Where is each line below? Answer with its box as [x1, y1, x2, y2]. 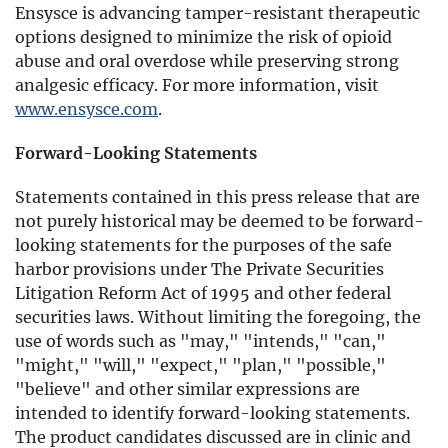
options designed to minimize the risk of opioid [15, 27, 392, 47]
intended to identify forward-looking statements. [15, 403, 410, 423]
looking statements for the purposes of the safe [15, 235, 392, 255]
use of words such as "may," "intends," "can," [15, 331, 386, 351]
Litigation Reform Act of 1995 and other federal [15, 283, 391, 303]
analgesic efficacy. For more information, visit [15, 75, 379, 95]
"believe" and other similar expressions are [15, 379, 360, 399]
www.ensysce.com [15, 99, 158, 119]
